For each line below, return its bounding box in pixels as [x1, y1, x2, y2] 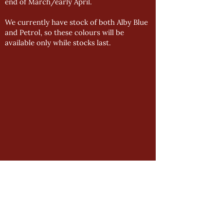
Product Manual [5, 186, 60, 195]
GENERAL [5, 166, 41, 180]
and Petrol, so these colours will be [5, 28, 124, 37]
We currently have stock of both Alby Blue [5, 18, 148, 27]
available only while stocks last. [5, 38, 111, 47]
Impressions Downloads [5, 198, 86, 207]
